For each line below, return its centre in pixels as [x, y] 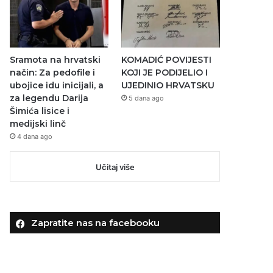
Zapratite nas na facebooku [96, 222]
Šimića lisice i [40, 111]
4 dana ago [35, 136]
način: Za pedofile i [53, 72]
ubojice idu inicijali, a [57, 85]
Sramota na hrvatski [55, 59]
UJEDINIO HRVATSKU [168, 85]
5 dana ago [146, 98]
